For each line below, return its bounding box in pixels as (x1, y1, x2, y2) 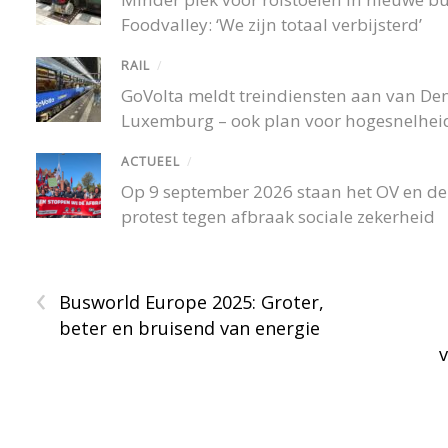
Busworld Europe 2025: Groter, (59, 289, 325, 314)
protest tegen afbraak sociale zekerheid (121, 204, 436, 228)
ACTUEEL (121, 152, 181, 170)
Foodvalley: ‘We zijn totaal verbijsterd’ (121, 12, 423, 36)
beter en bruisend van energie (59, 315, 321, 340)
